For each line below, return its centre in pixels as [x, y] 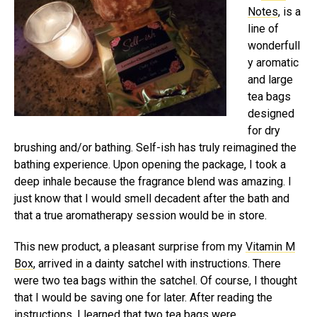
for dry [264, 130]
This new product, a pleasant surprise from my [130, 246]
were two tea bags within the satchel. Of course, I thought [156, 280]
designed [271, 113]
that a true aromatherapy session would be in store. [140, 215]
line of [263, 28]
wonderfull [274, 45]
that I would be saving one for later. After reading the [143, 297]
